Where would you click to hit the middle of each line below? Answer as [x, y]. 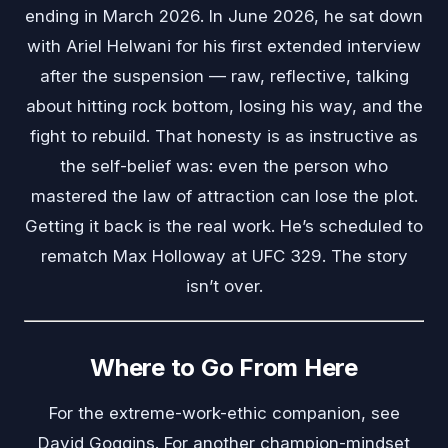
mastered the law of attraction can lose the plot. [224, 196]
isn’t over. [224, 286]
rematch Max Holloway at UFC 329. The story [224, 256]
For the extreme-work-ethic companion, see [224, 413]
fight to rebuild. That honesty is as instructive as [224, 136]
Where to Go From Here [224, 368]
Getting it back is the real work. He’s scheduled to [224, 226]
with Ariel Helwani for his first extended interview [224, 46]
